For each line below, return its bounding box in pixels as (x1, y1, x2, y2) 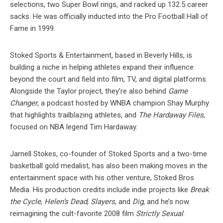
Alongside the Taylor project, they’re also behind (10, 86, 168, 96)
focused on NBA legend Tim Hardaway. (10, 122, 137, 131)
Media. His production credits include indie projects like (10, 185, 190, 194)
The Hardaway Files (138, 110, 204, 119)
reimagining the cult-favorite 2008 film (10, 209, 136, 218)
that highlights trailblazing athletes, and (10, 110, 138, 119)
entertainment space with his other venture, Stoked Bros (10, 173, 194, 182)
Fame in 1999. (10, 23, 55, 33)
